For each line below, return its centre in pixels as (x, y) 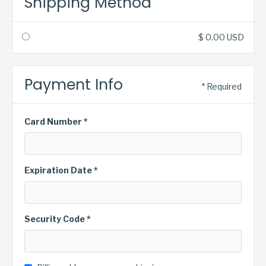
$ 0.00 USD (221, 37)
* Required (221, 86)
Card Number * (56, 121)
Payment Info (74, 85)
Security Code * (58, 219)
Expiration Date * (61, 170)
